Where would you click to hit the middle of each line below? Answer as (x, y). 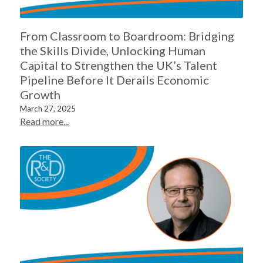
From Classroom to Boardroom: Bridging (127, 36)
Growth (40, 95)
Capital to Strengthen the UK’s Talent (119, 65)
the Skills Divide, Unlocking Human (113, 51)
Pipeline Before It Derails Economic (114, 80)
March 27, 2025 (48, 109)
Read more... (44, 122)
